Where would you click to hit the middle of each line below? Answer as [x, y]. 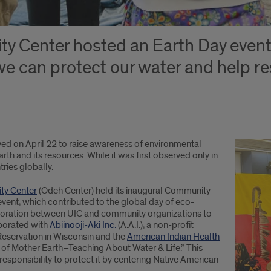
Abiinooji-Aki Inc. [83, 225]
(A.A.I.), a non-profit [155, 225]
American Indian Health [173, 237]
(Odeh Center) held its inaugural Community [124, 191]
